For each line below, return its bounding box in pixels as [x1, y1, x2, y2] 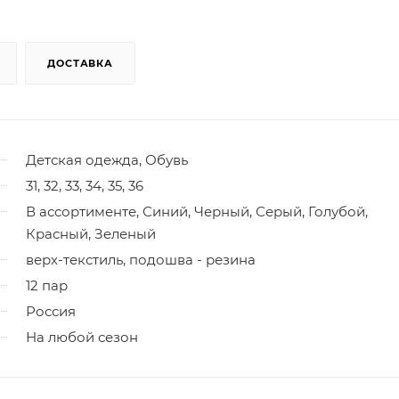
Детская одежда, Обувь [26, 151, 188, 168]
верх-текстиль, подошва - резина [26, 250, 256, 268]
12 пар [26, 276, 68, 294]
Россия [26, 302, 76, 320]
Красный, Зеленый [26, 224, 156, 242]
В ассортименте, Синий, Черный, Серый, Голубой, [26, 202, 368, 220]
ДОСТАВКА [47, 56, 113, 69]
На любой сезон [26, 328, 138, 346]
